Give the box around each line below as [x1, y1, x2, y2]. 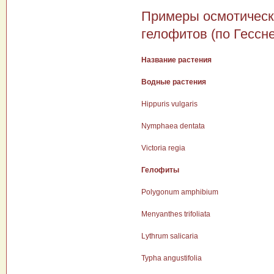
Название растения [141, 56, 212, 64]
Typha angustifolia [141, 254, 202, 262]
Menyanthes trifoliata [141, 210, 210, 218]
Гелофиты [141, 166, 179, 174]
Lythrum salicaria [141, 232, 198, 240]
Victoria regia [141, 144, 185, 152]
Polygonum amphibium [141, 188, 218, 196]
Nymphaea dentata [141, 122, 205, 130]
